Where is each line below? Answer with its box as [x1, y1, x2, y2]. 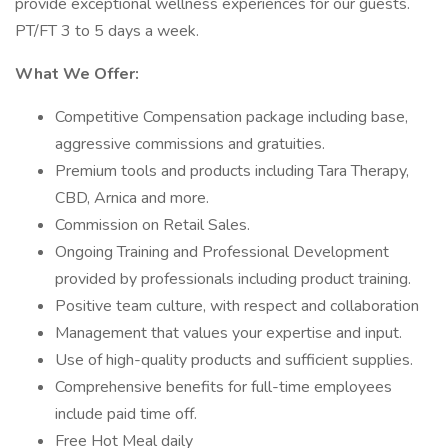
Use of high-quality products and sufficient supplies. [55, 349, 413, 371]
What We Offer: [15, 63, 139, 85]
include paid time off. [55, 403, 201, 425]
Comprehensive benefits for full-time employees [55, 376, 392, 398]
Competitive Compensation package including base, [55, 106, 408, 128]
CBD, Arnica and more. [55, 187, 209, 209]
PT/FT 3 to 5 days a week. [15, 20, 199, 42]
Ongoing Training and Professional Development [55, 241, 389, 263]
